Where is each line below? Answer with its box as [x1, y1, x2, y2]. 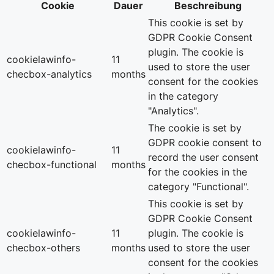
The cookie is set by [148, 122, 242, 135]
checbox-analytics [7, 68, 92, 81]
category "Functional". [148, 180, 249, 193]
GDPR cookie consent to [148, 136, 262, 149]
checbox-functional [7, 158, 97, 171]
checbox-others [7, 242, 80, 254]
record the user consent [148, 151, 259, 164]
